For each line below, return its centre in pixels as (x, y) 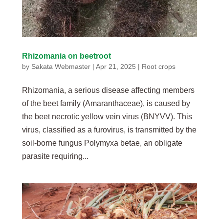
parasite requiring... (55, 156)
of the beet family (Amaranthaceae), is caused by (106, 103)
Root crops (158, 66)
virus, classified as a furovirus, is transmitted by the (109, 130)
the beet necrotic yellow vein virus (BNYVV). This (107, 116)
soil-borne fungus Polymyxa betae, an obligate (102, 143)
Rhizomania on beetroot (66, 56)
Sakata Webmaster (61, 66)
